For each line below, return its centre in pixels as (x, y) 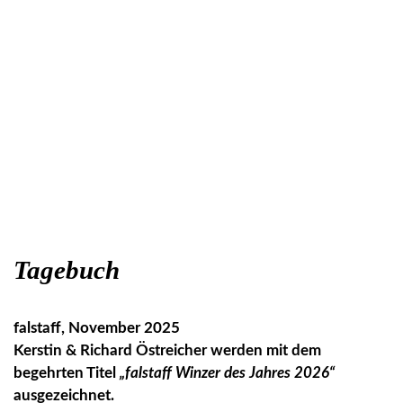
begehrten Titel (67, 373)
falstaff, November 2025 (97, 328)
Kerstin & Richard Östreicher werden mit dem (167, 351)
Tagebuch (67, 270)
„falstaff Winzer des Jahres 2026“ (227, 373)
